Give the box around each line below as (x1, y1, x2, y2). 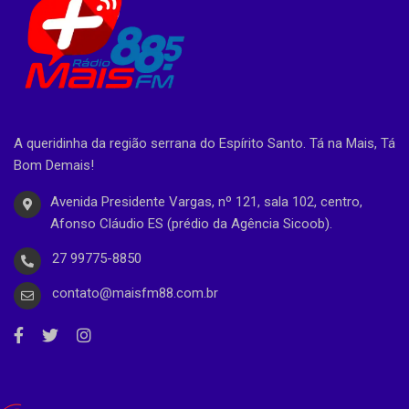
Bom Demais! (14, 156, 94, 173)
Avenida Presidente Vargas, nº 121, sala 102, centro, (50, 193, 362, 210)
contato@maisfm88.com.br (51, 284, 218, 301)
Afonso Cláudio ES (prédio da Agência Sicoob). (50, 215, 332, 232)
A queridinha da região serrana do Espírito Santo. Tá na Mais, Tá (14, 134, 395, 152)
